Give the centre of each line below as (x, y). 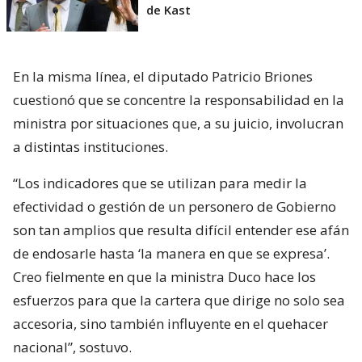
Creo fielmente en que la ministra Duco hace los (164, 277)
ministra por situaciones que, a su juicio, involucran (178, 124)
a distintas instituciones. (90, 147)
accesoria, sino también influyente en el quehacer (170, 324)
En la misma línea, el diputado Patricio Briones (163, 77)
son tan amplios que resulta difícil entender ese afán (181, 230)
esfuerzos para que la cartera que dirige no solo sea (179, 301)
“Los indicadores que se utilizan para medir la (160, 183)
